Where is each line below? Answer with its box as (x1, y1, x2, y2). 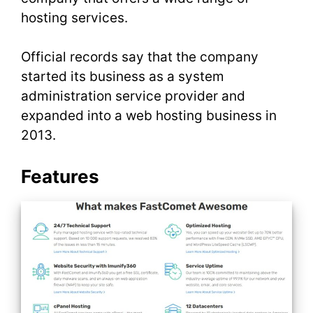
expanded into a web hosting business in (21, 108, 277, 124)
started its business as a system (21, 68, 224, 85)
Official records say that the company (21, 49, 259, 65)
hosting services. (21, 9, 131, 26)
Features (21, 165, 99, 187)
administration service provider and (21, 88, 245, 104)
